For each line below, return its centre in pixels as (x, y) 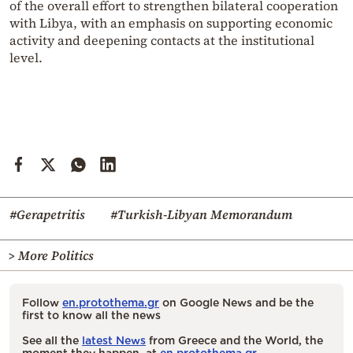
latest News (114, 340)
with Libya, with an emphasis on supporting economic (171, 22)
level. (26, 57)
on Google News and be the (236, 302)
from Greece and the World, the (234, 340)
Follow (42, 302)
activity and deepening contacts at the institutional (162, 40)
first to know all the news (91, 314)
